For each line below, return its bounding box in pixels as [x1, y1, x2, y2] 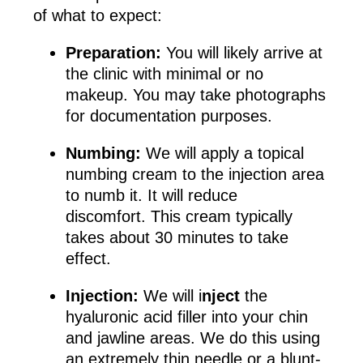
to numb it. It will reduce [65, 186, 237, 205]
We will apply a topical [140, 144, 304, 163]
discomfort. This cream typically [65, 207, 293, 226]
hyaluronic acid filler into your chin [65, 308, 308, 327]
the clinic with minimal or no [65, 65, 263, 83]
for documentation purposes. [65, 107, 272, 126]
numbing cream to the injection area [65, 165, 324, 184]
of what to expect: [32, 6, 162, 25]
